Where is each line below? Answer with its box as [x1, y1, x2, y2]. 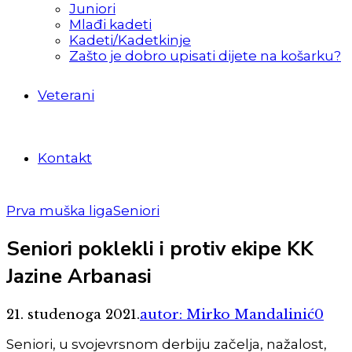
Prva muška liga [6, 203, 113, 218]
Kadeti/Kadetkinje [69, 32, 191, 48]
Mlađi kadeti [69, 16, 152, 32]
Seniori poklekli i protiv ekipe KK [6, 235, 313, 263]
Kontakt [38, 150, 92, 166]
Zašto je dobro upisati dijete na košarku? [69, 48, 341, 64]
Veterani [38, 87, 94, 103]
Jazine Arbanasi [6, 262, 152, 291]
